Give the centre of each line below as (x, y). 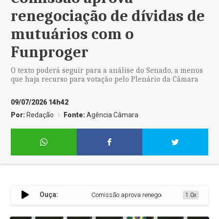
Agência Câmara (113, 115)
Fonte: (75, 115)
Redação (40, 115)
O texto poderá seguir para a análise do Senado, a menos (107, 70)
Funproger (50, 52)
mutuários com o (73, 34)
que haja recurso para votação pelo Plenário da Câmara (105, 79)
